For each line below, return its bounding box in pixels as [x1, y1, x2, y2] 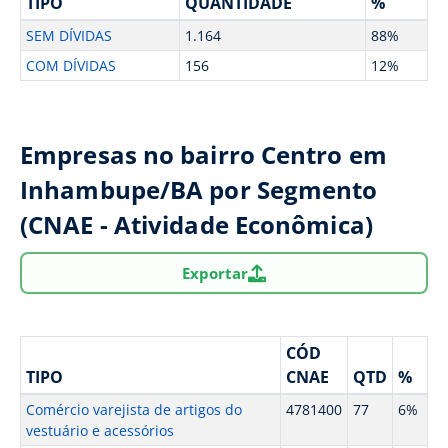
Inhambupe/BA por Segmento [20, 173, 378, 206]
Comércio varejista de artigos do [25, 400, 242, 419]
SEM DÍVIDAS [25, 26, 112, 45]
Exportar [182, 262, 248, 283]
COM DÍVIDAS [25, 56, 116, 75]
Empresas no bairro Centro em [20, 138, 387, 171]
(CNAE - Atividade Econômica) [20, 208, 373, 241]
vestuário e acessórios [25, 421, 174, 440]
